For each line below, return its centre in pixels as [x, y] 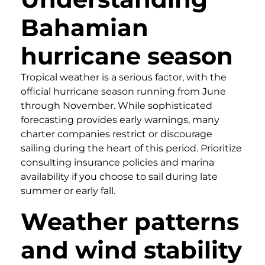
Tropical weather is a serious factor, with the [124, 77]
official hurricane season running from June [123, 91]
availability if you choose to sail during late [119, 176]
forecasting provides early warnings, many [120, 119]
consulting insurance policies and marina [117, 162]
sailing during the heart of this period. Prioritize [131, 148]
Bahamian [85, 27]
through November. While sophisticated [117, 105]
